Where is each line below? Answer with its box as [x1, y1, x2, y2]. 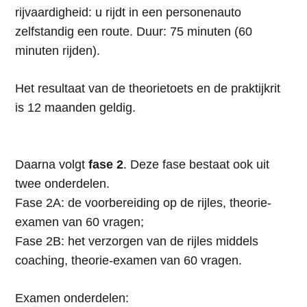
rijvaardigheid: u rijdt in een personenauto [14, 5, 241, 20]
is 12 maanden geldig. [14, 101, 136, 115]
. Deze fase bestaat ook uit [123, 158, 269, 172]
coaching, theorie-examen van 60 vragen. [14, 254, 242, 268]
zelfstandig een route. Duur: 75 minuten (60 [14, 25, 252, 39]
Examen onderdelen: [14, 291, 129, 306]
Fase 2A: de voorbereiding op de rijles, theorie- [14, 196, 271, 210]
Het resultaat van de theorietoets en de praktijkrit [14, 82, 280, 96]
